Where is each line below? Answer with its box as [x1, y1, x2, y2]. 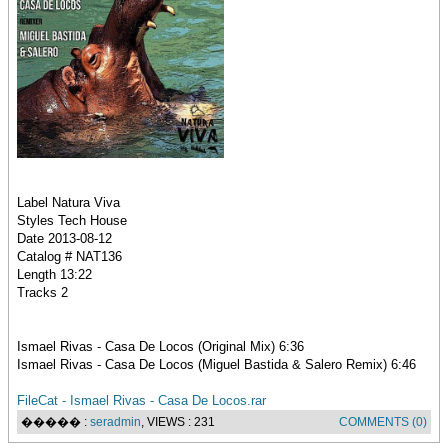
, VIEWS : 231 [141, 415, 215, 429]
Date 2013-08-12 [17, 231, 112, 246]
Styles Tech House [17, 213, 127, 228]
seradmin [90, 415, 141, 429]
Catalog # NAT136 [17, 249, 122, 264]
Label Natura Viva [17, 195, 120, 210]
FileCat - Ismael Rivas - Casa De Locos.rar [17, 393, 266, 408]
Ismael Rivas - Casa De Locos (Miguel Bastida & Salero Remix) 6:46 [17, 357, 416, 372]
